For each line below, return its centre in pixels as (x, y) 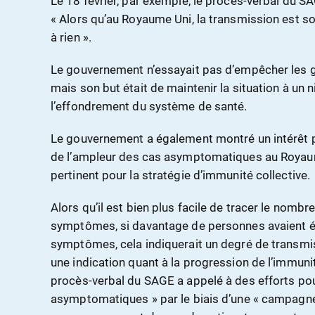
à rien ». (71, 38)
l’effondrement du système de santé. (149, 107)
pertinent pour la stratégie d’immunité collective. (181, 175)
